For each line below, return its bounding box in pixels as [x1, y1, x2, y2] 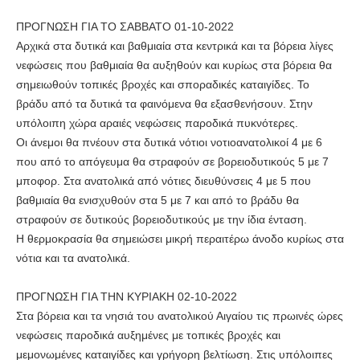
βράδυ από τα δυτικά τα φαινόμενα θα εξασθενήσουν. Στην [16, 97, 313, 111]
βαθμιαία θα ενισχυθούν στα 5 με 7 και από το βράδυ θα [16, 194, 299, 207]
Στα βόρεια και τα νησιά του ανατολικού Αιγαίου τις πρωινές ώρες [16, 309, 343, 323]
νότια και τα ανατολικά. [16, 252, 130, 265]
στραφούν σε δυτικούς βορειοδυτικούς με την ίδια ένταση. [16, 213, 307, 227]
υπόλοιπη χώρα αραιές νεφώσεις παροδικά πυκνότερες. [16, 117, 298, 130]
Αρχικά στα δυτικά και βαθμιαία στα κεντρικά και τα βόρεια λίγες [16, 39, 333, 53]
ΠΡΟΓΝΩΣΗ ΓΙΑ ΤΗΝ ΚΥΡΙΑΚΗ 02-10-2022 [16, 290, 237, 304]
